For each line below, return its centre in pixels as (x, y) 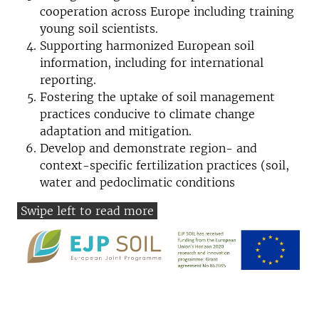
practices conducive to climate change (147, 114)
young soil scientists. (99, 28)
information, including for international (152, 63)
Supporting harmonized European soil (147, 46)
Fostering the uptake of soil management (157, 97)
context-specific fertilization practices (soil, (164, 165)
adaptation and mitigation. (116, 131)
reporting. (68, 80)
